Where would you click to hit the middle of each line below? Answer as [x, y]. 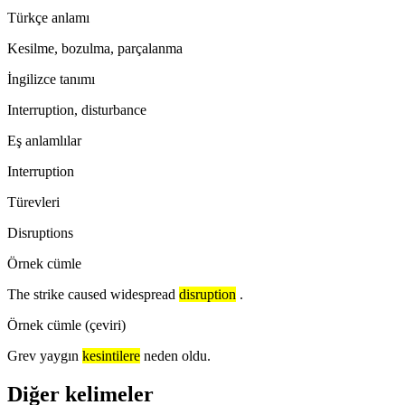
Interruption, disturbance [77, 109]
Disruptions [40, 232]
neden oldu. [177, 355]
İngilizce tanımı [51, 79]
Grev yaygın [43, 355]
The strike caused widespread [91, 294]
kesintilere [111, 355]
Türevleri [33, 202]
